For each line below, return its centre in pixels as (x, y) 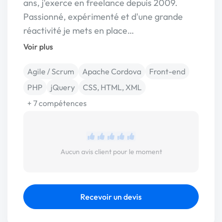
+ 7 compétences (57, 103)
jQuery (63, 87)
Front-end (167, 71)
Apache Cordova (112, 71)
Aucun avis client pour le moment (111, 152)
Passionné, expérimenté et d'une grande (103, 17)
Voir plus (38, 47)
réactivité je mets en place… (79, 30)
